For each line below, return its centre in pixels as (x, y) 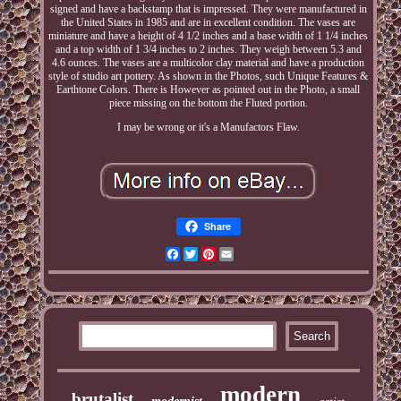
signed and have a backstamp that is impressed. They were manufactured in (208, 9)
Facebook (201, 255)
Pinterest (235, 255)
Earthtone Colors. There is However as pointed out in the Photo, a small (209, 90)
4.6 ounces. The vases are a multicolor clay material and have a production (209, 63)
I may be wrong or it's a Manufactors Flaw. (208, 128)
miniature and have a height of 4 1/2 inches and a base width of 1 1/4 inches (209, 36)
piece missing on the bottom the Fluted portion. (208, 103)
